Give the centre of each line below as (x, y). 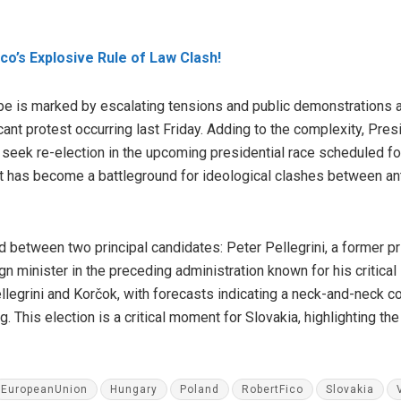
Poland (199, 389)
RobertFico (272, 389)
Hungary (133, 389)
